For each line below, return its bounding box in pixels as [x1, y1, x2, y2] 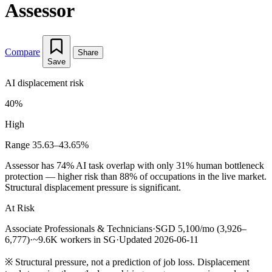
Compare [5, 46, 40, 57]
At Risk [5, 202, 35, 213]
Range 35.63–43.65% [5, 139, 89, 150]
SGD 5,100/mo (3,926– [155, 223, 246, 234]
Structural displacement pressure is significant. [5, 182, 181, 192]
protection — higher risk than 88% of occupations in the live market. [5, 171, 267, 182]
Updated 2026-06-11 [119, 234, 199, 245]
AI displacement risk [5, 77, 84, 88]
